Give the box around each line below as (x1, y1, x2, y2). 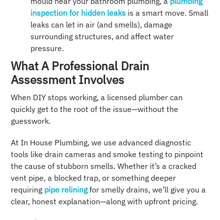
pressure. (30, 43, 64, 54)
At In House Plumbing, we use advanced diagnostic (11, 137, 192, 148)
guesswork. (11, 116, 51, 126)
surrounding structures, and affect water (30, 31, 174, 42)
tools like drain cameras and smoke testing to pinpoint (11, 149, 204, 160)
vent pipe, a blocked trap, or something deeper (11, 173, 176, 183)
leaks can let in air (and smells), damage (30, 20, 173, 30)
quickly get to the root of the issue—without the (11, 104, 179, 114)
